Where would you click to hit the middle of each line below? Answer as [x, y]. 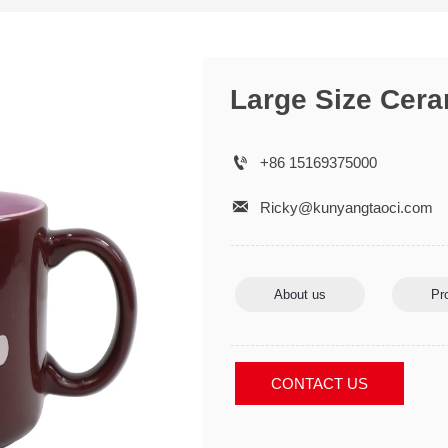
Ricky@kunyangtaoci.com [346, 207]
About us [300, 294]
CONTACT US [319, 384]
